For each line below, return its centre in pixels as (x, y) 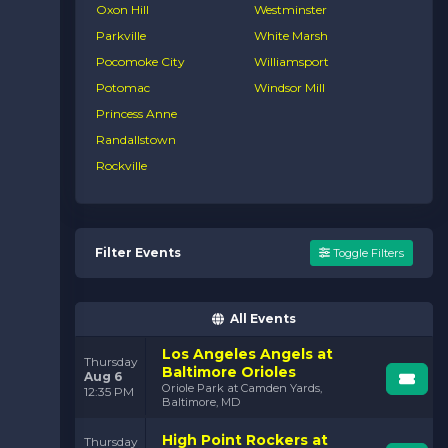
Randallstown (136, 139)
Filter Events (138, 252)
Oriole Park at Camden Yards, (242, 387)
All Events (262, 318)
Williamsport (291, 61)
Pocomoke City (140, 61)
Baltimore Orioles (229, 371)
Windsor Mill (289, 87)
